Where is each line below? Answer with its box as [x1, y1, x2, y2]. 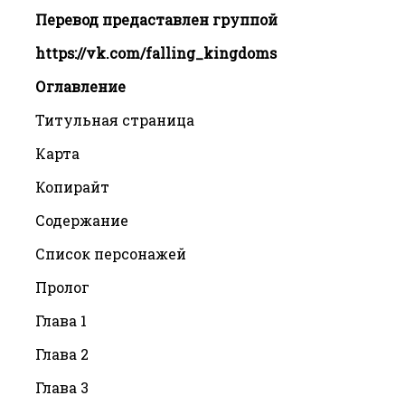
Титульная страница [35, 109, 194, 129]
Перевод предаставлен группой [35, 9, 278, 29]
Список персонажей [35, 243, 186, 263]
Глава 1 [35, 310, 87, 330]
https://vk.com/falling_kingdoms [35, 42, 277, 62]
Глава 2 [35, 344, 89, 363]
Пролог [35, 277, 89, 297]
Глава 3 [35, 377, 89, 397]
